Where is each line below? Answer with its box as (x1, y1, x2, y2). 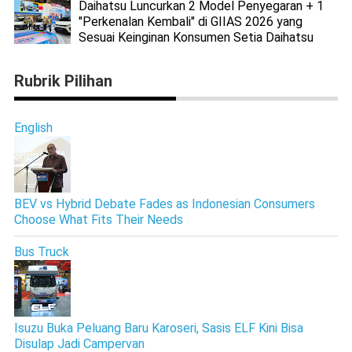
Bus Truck (13, 244, 69, 259)
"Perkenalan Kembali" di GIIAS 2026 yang (78, 13, 302, 29)
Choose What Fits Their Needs (13, 211, 183, 227)
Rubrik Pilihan (13, 71, 112, 90)
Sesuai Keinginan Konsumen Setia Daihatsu (78, 29, 313, 45)
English (13, 119, 53, 135)
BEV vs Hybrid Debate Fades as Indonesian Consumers (13, 196, 315, 211)
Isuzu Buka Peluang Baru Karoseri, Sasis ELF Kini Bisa (13, 320, 303, 335)
